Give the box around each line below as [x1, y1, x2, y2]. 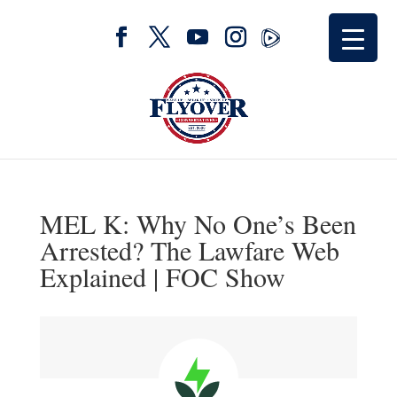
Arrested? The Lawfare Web [39, 232, 339, 268]
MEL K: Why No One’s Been [39, 206, 356, 241]
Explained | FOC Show [39, 259, 285, 294]
